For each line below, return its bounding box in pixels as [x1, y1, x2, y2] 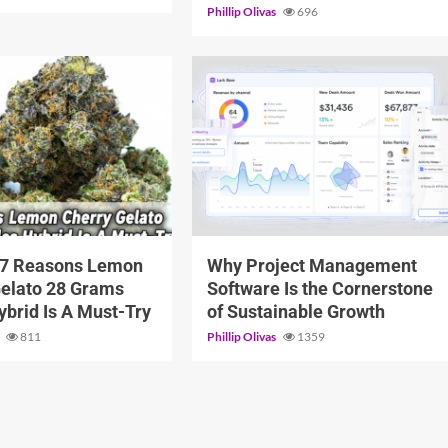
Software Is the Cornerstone [206, 277, 433, 299]
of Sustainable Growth [206, 300, 385, 322]
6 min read [206, 204, 263, 219]
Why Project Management [206, 254, 417, 276]
